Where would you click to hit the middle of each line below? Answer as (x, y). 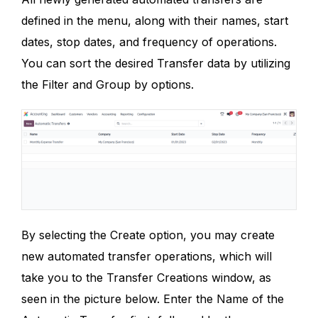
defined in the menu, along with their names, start (155, 21)
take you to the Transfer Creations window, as (146, 277)
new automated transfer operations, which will (147, 256)
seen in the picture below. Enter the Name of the (153, 298)
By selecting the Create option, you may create (148, 235)
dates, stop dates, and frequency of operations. (149, 42)
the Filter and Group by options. (108, 84)
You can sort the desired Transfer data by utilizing (156, 63)
